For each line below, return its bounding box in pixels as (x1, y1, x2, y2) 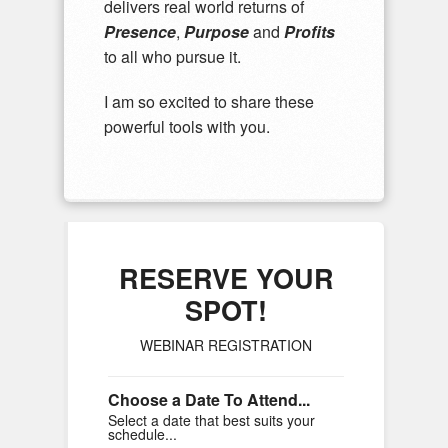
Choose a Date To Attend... (108, 388, 310, 412)
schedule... (108, 424, 177, 445)
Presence (104, 20, 176, 44)
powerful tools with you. (104, 115, 270, 139)
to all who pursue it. (104, 45, 241, 69)
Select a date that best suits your (108, 410, 315, 431)
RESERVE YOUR (118, 259, 334, 298)
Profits (284, 20, 335, 44)
